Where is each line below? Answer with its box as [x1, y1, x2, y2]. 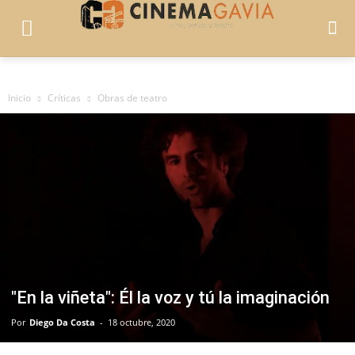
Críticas [48, 90, 81, 105]
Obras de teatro [97, 90, 167, 105]
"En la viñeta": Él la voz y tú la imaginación [11, 287, 330, 307]
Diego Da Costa [29, 315, 95, 328]
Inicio [8, 90, 31, 105]
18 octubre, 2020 [108, 315, 175, 328]
